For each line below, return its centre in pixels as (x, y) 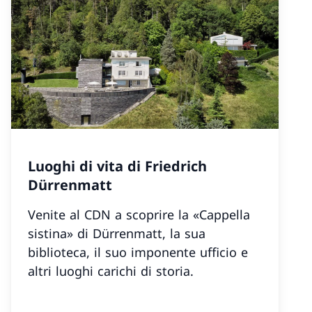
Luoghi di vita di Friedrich (117, 166)
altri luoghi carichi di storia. (111, 271)
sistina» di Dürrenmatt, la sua (117, 233)
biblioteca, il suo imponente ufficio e (138, 252)
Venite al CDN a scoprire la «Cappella (139, 214)
